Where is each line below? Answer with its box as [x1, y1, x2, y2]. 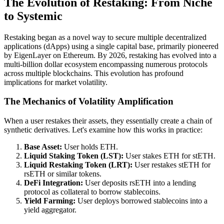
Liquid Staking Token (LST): [24, 151, 123, 160]
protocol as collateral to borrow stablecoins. [24, 187, 160, 196]
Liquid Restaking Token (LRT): [24, 160, 132, 169]
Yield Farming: [24, 196, 75, 205]
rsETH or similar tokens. [24, 169, 101, 178]
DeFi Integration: [24, 178, 83, 187]
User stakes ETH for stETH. [123, 151, 215, 160]
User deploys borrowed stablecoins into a [75, 196, 207, 205]
